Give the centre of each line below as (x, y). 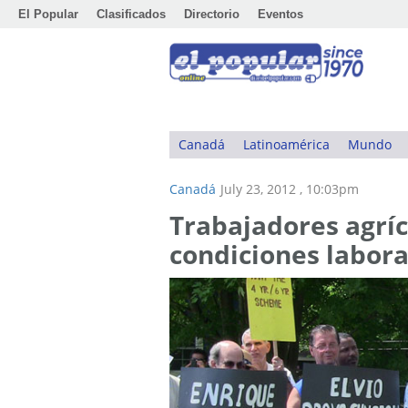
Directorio (212, 14)
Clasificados (131, 14)
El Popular (48, 14)
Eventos (280, 14)
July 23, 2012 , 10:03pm (290, 189)
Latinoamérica (286, 144)
